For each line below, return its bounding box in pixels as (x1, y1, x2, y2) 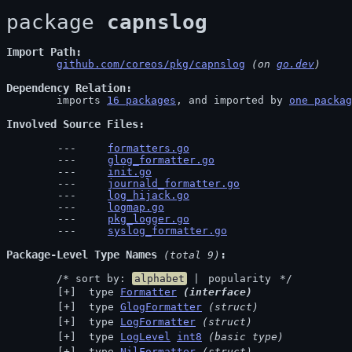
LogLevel (120, 331, 170, 343)
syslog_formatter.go (108, 225, 227, 236)
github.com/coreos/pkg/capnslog (57, 58, 245, 70)
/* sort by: (57, 273, 132, 284)
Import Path (6, 46, 75, 58)
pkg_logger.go (108, 213, 189, 225)
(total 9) (157, 249, 220, 261)
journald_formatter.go (108, 178, 240, 189)
